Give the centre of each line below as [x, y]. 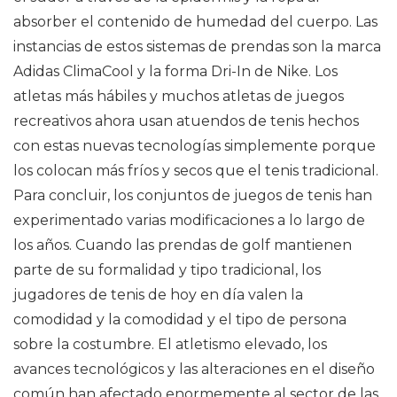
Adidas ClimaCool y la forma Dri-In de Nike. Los [175, 71]
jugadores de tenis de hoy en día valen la [158, 295]
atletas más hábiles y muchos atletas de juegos [179, 96]
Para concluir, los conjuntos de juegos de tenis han [193, 195]
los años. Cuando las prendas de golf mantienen [183, 245]
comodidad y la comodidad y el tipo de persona [180, 319]
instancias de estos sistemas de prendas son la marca [197, 47]
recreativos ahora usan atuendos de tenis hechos [186, 121]
